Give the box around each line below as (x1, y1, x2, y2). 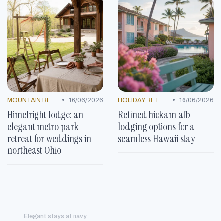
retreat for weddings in (7, 131, 91, 145)
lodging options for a (118, 119, 195, 133)
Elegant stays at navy (24, 212, 87, 220)
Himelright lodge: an (7, 108, 83, 121)
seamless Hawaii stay (118, 131, 195, 145)
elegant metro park (7, 119, 79, 133)
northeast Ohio (7, 143, 61, 157)
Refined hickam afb (118, 108, 190, 121)
